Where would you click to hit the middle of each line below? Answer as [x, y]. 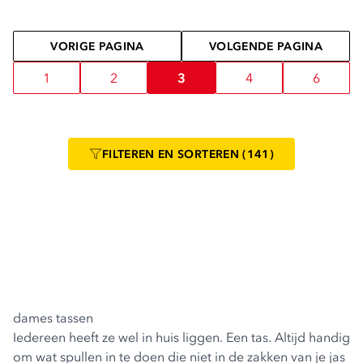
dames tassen [53, 318]
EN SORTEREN [199, 154]
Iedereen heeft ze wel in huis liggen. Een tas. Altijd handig [181, 337]
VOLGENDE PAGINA [266, 46]
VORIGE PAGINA [97, 46]
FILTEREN [130, 154]
